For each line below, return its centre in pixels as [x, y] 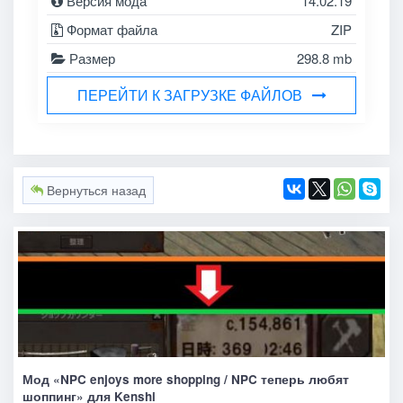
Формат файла [111, 30]
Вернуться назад [94, 190]
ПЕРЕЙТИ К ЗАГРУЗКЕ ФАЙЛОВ [189, 94]
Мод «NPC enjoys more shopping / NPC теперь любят [185, 379]
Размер [91, 58]
